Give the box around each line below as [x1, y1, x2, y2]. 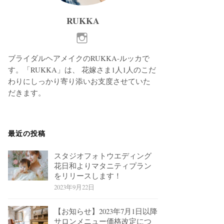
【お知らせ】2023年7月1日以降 [54, 205, 158, 216]
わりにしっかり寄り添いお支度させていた [8, 75, 151, 86]
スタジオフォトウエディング [54, 150, 152, 160]
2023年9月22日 [54, 182, 95, 191]
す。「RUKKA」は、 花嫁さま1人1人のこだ [8, 64, 156, 74]
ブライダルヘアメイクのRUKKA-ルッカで [8, 52, 150, 63]
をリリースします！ [54, 170, 122, 180]
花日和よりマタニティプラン [54, 160, 152, 170]
